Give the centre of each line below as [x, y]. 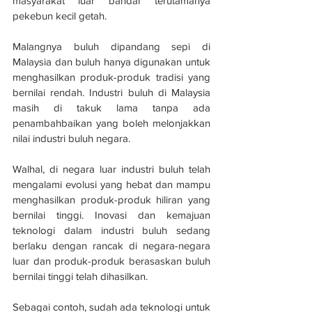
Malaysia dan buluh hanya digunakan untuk [111, 62]
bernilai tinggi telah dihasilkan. [80, 276]
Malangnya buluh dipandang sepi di [111, 47]
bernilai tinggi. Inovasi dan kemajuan [111, 215]
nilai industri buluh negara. [71, 139]
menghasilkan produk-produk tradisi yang [111, 77]
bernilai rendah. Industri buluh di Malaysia [111, 93]
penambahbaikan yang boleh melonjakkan [111, 123]
